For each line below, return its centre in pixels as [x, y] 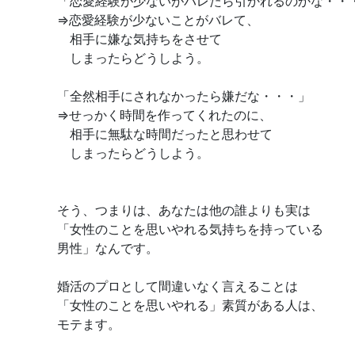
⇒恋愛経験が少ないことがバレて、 [158, 19]
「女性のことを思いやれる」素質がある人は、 [190, 305]
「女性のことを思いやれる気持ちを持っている [190, 229]
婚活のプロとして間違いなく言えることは [177, 286]
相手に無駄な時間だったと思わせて [165, 134]
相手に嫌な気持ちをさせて [139, 38]
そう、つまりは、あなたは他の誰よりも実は [184, 210]
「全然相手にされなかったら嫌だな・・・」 [184, 95]
